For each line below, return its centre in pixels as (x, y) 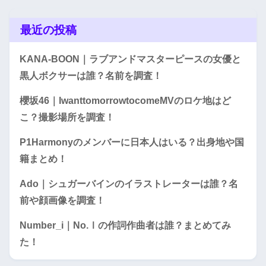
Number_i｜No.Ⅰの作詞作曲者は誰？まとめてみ (125, 225)
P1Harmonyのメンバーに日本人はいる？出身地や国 (132, 142)
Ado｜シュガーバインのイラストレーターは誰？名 (129, 183)
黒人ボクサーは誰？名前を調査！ (91, 75)
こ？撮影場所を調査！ (67, 117)
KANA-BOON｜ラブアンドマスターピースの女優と (130, 59)
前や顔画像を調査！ (62, 200)
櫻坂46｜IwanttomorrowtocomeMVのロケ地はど (125, 100)
